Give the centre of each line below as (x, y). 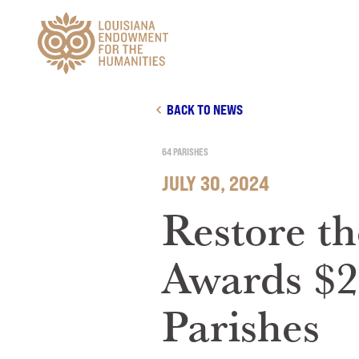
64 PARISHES (185, 152)
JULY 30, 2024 (216, 184)
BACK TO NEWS (205, 109)
